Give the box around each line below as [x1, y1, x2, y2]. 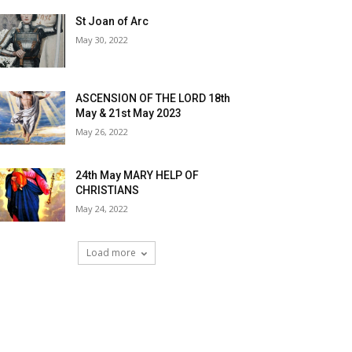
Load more [86, 246, 136, 260]
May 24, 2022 [75, 203, 129, 215]
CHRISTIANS [75, 184, 140, 197]
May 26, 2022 [75, 126, 129, 138]
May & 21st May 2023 [75, 107, 182, 120]
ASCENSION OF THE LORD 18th [75, 92, 231, 105]
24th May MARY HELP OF [75, 169, 200, 182]
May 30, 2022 [75, 34, 129, 46]
